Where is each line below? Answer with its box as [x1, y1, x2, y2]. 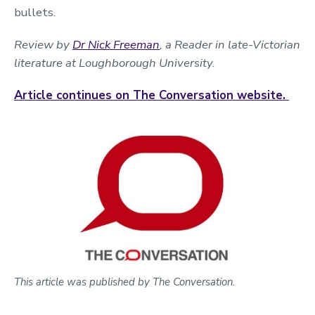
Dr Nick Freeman [72, 37, 160, 53]
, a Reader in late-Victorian [160, 37, 300, 53]
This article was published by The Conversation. [14, 274, 235, 289]
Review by [14, 37, 72, 53]
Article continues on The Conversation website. [14, 87, 289, 104]
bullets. [14, 4, 56, 21]
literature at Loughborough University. [14, 55, 215, 72]
